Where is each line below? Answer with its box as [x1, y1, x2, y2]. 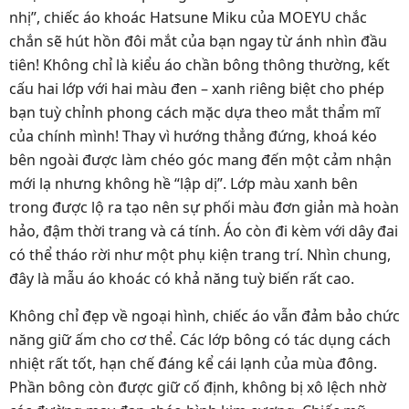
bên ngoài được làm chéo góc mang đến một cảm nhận [9, 149, 392, 170]
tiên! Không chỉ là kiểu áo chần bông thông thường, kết [9, 54, 390, 75]
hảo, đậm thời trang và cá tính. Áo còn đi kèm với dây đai [9, 220, 398, 241]
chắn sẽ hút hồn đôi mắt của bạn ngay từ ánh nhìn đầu [9, 30, 387, 51]
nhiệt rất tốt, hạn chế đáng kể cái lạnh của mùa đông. [9, 352, 377, 373]
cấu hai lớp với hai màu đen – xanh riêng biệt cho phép [9, 78, 384, 99]
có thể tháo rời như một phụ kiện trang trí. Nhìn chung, [9, 244, 391, 265]
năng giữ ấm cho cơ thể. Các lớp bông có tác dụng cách [9, 329, 391, 350]
